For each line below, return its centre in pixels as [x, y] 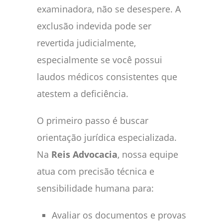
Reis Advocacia [84, 154]
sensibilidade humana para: [95, 188]
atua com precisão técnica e [96, 171]
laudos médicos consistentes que [107, 76]
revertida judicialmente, [86, 43]
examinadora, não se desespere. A [109, 9]
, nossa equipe [148, 154]
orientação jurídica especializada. [107, 137]
